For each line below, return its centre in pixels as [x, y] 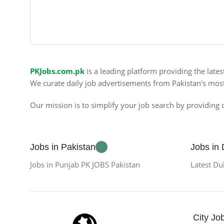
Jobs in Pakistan [63, 147]
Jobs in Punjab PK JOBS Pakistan [85, 164]
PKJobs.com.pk [57, 71]
